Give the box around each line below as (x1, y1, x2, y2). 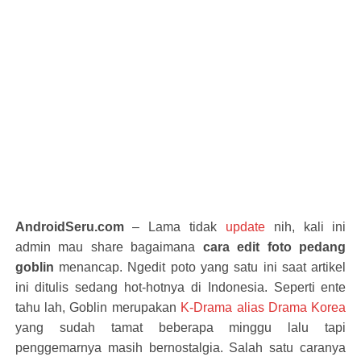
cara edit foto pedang (202, 240, 346, 254)
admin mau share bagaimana (15, 240, 203, 254)
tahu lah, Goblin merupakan (15, 301, 181, 314)
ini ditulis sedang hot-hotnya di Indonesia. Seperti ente (15, 280, 346, 294)
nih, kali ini (264, 220, 346, 234)
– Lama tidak (123, 220, 226, 234)
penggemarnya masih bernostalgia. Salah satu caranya (15, 341, 346, 355)
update (225, 220, 265, 234)
